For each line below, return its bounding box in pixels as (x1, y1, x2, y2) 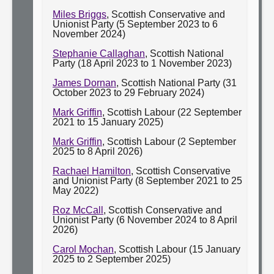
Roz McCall (53, 205, 103, 215)
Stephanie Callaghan (53, 48, 145, 59)
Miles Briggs (53, 9, 106, 20)
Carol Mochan (53, 244, 114, 254)
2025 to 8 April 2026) (53, 146, 143, 157)
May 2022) (53, 185, 98, 196)
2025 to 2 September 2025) (53, 254, 171, 264)
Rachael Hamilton (53, 166, 131, 176)
